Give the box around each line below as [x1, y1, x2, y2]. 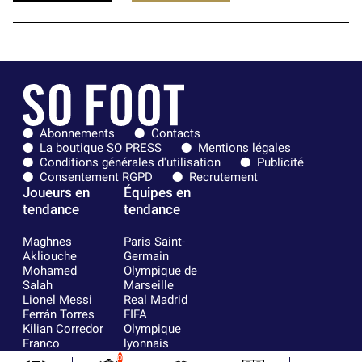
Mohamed [23, 263, 77, 278]
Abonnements [40, 125, 115, 141]
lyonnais [123, 335, 169, 351]
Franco [23, 335, 60, 351]
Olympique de [123, 263, 197, 278]
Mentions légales [198, 140, 291, 155]
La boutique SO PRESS [40, 140, 162, 155]
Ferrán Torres [23, 306, 95, 322]
